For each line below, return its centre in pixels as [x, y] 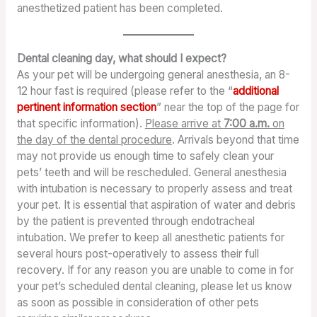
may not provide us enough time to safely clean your [145, 156]
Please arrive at [184, 124]
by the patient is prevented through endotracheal [136, 221]
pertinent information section [86, 108]
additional [255, 91]
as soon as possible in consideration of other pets [138, 303]
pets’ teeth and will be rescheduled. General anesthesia [151, 173]
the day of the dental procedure [94, 140]
